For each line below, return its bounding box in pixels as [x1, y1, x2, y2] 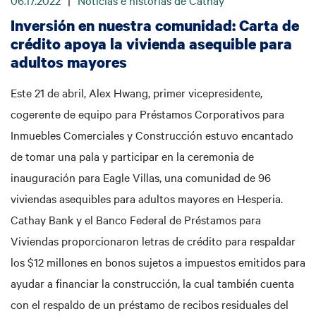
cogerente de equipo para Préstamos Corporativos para [11, 106, 284, 121]
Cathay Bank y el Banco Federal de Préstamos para [11, 212, 261, 227]
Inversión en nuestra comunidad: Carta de [11, 16, 299, 35]
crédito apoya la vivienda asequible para [11, 34, 292, 54]
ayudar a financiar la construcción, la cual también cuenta [11, 275, 294, 291]
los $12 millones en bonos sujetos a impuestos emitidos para [11, 254, 305, 269]
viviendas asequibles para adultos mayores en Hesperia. [11, 190, 283, 206]
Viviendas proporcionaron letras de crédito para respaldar [11, 233, 296, 248]
